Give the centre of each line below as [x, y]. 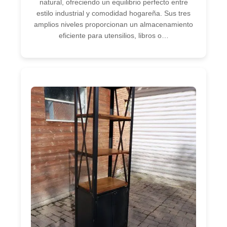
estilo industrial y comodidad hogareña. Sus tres [113, 13]
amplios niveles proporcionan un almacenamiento [113, 24]
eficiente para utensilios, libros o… [113, 35]
